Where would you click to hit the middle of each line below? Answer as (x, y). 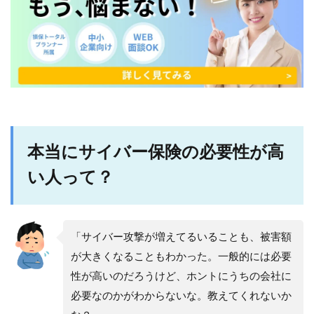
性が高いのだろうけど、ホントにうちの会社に (181, 277)
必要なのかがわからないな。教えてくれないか (181, 296)
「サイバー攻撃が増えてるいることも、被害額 (181, 238)
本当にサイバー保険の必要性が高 (156, 153)
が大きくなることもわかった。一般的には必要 (181, 257)
